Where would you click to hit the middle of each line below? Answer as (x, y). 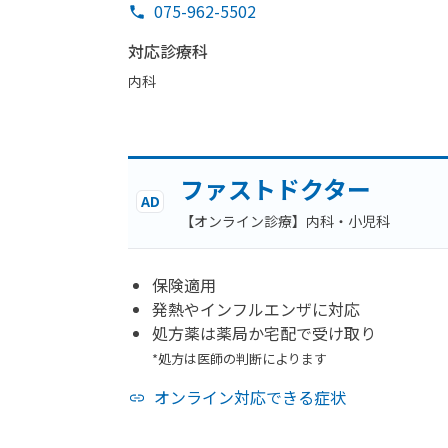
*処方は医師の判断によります (239, 358)
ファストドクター (275, 188)
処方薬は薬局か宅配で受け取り (264, 333)
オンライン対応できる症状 (250, 397)
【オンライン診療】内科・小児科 (285, 221)
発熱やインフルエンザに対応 (256, 309)
